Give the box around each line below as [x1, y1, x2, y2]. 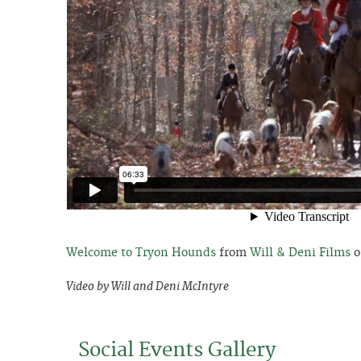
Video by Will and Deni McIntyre [66, 279, 229, 293]
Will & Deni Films [250, 246, 351, 260]
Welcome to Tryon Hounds [66, 246, 216, 260]
